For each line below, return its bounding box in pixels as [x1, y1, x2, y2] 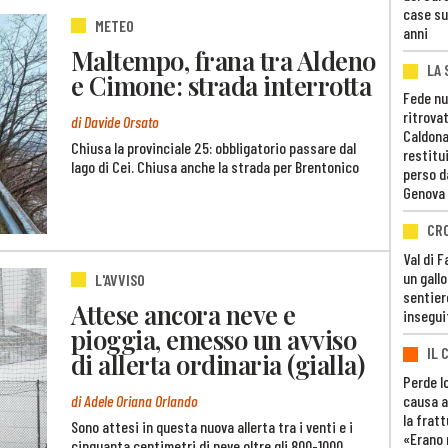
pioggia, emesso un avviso [71, 321, 357, 356]
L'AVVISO [95, 270, 145, 290]
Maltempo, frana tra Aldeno [71, 42, 376, 77]
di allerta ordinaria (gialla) [71, 346, 365, 381]
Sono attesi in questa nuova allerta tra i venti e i [71, 416, 353, 436]
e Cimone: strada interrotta [71, 67, 372, 102]
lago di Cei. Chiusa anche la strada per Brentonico [71, 156, 359, 176]
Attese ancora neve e [71, 296, 296, 331]
